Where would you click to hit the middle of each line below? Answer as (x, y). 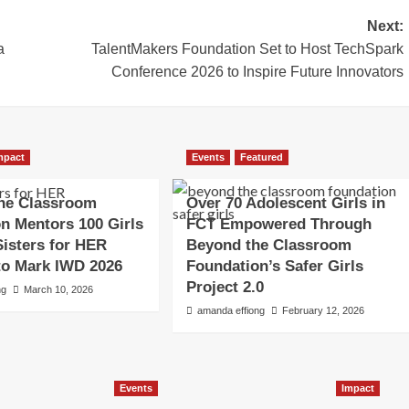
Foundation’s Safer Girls (274, 266)
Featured (261, 157)
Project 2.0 (225, 287)
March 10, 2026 (59, 289)
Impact (358, 388)
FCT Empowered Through (278, 224)
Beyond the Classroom (268, 245)
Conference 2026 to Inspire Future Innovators (257, 71)
